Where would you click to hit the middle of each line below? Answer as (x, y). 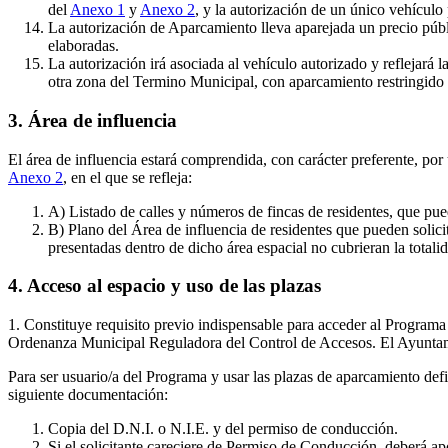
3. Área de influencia (92, 120)
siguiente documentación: (88, 394)
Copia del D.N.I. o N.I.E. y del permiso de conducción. (223, 428)
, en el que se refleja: (127, 177)
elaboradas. (83, 46)
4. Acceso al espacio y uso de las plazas (164, 286)
